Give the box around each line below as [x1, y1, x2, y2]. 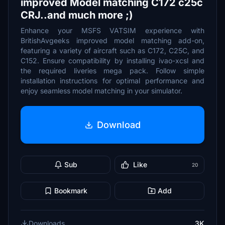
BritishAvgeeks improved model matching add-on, [21, 36, 204, 45]
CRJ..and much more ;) [21, 9, 133, 21]
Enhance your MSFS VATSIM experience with [21, 26, 204, 35]
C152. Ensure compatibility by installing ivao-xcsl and [21, 56, 204, 65]
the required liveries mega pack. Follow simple [21, 66, 204, 75]
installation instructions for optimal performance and [21, 76, 204, 85]
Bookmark [54, 186, 87, 195]
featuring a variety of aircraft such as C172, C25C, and [21, 46, 204, 55]
